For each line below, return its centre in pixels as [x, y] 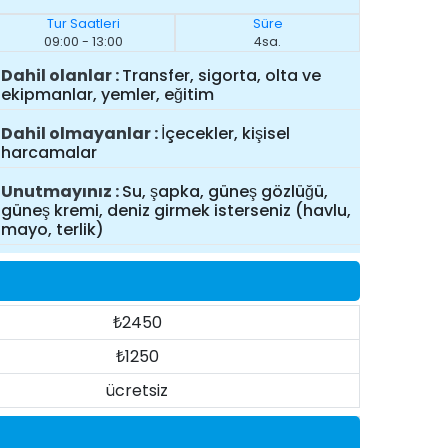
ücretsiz [137, 390]
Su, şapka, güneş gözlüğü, [224, 191]
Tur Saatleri [83, 24]
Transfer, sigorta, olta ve [221, 76]
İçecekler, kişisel [225, 134]
